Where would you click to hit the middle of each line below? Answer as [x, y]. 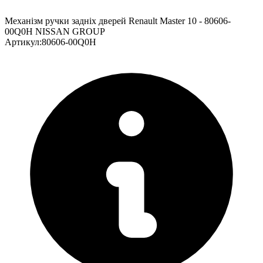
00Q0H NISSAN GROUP [55, 31]
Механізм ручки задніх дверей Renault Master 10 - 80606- [118, 21]
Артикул [22, 42]
